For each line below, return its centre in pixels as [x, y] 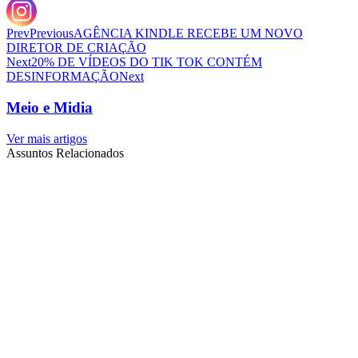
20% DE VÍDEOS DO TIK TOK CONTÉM [147, 62]
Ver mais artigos [47, 138]
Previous [52, 34]
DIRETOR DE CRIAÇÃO [76, 48]
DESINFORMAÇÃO [63, 77]
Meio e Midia [50, 107]
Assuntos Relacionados [65, 153]
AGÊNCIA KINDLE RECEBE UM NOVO [188, 34]
